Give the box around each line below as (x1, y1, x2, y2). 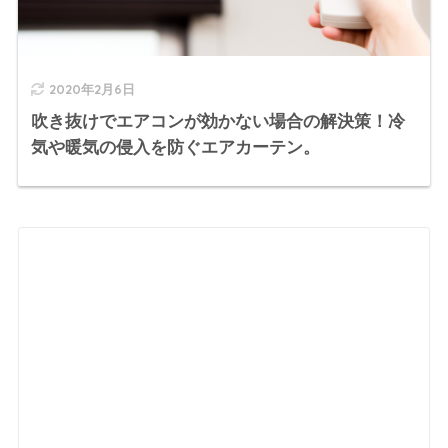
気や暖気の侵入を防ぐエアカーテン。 (30, 138, 320, 157)
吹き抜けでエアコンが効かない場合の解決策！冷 (30, 112, 405, 131)
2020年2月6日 (48, 81, 135, 97)
